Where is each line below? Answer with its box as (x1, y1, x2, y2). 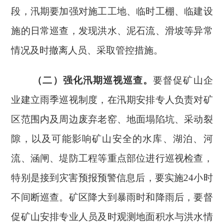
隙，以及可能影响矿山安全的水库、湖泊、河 (11, 133, 213, 144)
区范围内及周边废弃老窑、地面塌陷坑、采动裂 (11, 114, 213, 124)
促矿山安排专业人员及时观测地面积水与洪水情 (11, 211, 213, 222)
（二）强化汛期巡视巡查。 (32, 75, 153, 85)
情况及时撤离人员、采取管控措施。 (11, 45, 163, 55)
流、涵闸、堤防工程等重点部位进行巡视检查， (11, 153, 213, 163)
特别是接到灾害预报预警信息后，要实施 (11, 172, 184, 183)
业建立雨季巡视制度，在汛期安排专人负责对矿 (11, 94, 213, 105)
